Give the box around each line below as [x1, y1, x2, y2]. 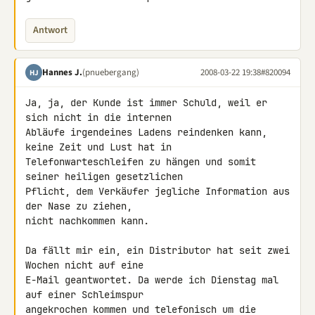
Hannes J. [42, 65, 82, 79]
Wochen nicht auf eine [25, 259, 149, 271]
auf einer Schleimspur [25, 288, 149, 301]
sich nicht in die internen [25, 111, 177, 124]
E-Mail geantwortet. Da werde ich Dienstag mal [25, 274, 278, 286]
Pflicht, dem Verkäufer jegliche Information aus [25, 185, 290, 198]
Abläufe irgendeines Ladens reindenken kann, [25, 126, 267, 139]
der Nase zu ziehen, [25, 200, 138, 212]
